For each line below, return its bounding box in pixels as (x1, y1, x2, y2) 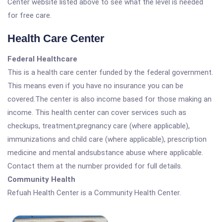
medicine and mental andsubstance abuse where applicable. (7, 148, 203, 157)
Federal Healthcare (7, 55, 77, 63)
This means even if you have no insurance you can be (7, 81, 183, 90)
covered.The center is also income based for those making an (7, 95, 212, 104)
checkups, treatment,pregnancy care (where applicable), (7, 121, 190, 130)
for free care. (7, 11, 52, 20)
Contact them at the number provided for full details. (7, 162, 182, 170)
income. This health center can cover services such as (7, 108, 186, 117)
